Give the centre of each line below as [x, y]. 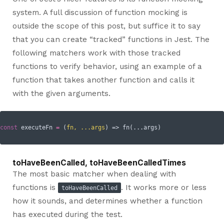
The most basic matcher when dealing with [94, 174]
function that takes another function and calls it [103, 80]
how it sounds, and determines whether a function [107, 201]
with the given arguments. [61, 93]
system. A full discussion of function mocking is [100, 12]
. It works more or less [163, 187]
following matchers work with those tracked [96, 53]
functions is [35, 187]
